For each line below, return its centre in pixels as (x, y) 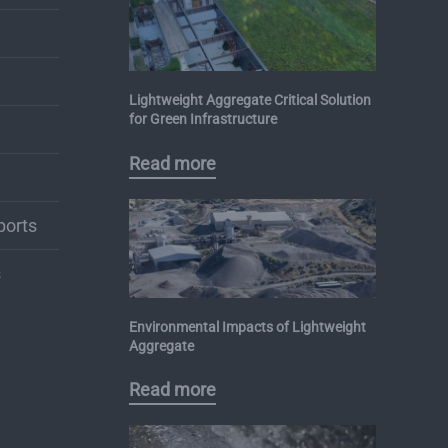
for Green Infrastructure (202, 118)
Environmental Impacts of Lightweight (247, 326)
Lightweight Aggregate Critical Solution (249, 99)
